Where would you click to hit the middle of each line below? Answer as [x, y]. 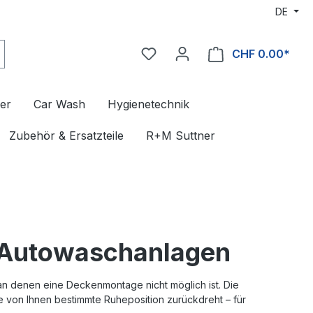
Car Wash [59, 104]
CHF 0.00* [261, 54]
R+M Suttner [181, 136]
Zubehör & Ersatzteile [66, 136]
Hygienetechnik [148, 104]
